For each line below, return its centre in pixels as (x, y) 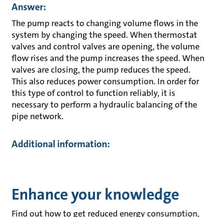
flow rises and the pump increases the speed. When (108, 58)
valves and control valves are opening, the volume (106, 46)
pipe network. (38, 116)
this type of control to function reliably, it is (93, 93)
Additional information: (61, 144)
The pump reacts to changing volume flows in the (105, 23)
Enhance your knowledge (95, 194)
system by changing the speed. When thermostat (104, 35)
